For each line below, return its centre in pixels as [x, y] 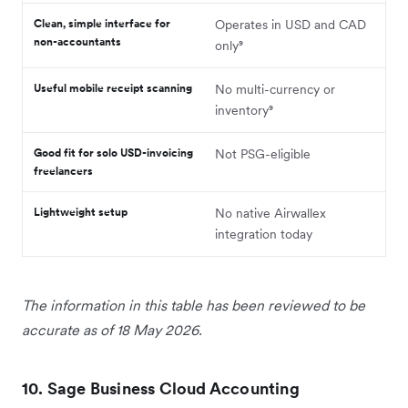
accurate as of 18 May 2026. [112, 329]
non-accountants [77, 41]
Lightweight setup [81, 211]
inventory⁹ [244, 110]
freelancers [63, 170]
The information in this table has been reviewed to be [194, 305]
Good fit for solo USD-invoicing [113, 152]
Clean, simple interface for [102, 23]
